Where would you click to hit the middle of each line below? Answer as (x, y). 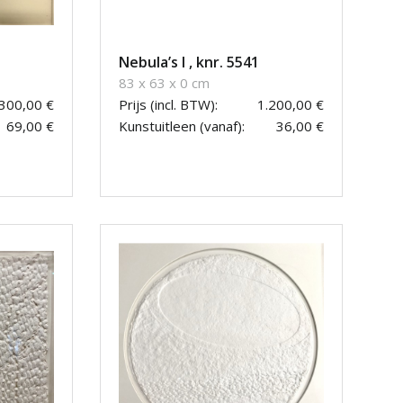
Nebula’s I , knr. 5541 (189, 63)
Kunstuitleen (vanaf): (182, 126)
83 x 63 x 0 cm (164, 83)
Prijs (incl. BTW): (168, 105)
